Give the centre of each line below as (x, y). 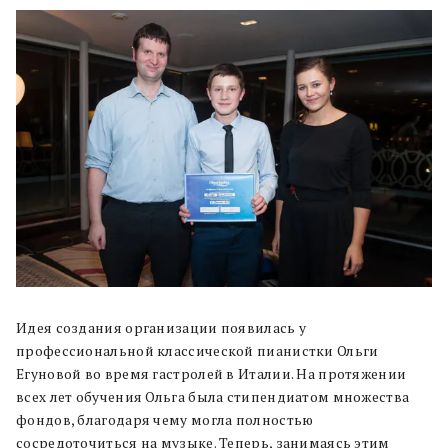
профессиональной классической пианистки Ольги (197, 350)
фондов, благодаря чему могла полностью (165, 419)
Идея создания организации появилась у (161, 327)
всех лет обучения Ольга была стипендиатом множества (213, 396)
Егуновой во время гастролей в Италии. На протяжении (211, 373)
